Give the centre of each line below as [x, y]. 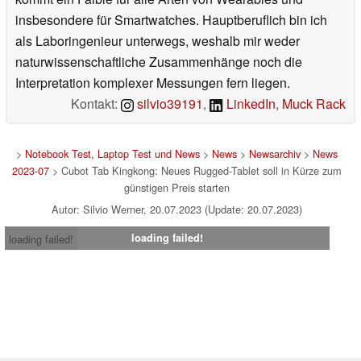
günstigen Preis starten [176, 187]
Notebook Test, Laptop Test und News [112, 153]
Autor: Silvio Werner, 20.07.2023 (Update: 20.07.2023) [176, 209]
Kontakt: [96, 103]
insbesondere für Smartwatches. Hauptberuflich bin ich [171, 19]
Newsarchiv [274, 153]
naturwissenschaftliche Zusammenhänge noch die [159, 61]
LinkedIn [249, 103]
